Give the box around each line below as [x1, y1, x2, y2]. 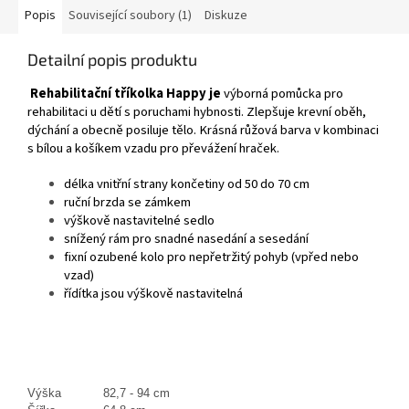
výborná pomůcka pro [221, 84, 343, 104]
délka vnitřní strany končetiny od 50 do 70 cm [64, 174, 309, 194]
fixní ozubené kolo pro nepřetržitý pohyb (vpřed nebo [64, 247, 359, 267]
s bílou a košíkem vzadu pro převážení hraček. [27, 139, 279, 159]
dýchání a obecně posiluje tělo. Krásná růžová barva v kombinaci [27, 121, 379, 141]
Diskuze [204, 6, 247, 26]
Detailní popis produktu [27, 49, 197, 70]
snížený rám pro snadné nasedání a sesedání [64, 229, 309, 249]
